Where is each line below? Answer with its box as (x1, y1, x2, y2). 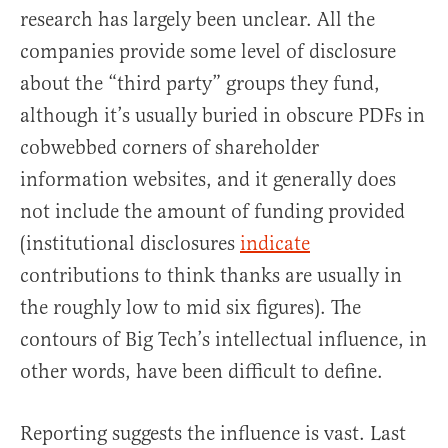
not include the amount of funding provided (20, 199, 405, 225)
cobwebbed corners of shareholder (20, 135, 319, 161)
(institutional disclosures (20, 231, 240, 257)
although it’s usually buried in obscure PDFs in (20, 103, 425, 129)
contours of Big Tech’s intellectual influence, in (20, 327, 427, 353)
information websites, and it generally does (20, 167, 396, 193)
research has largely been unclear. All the (20, 7, 375, 33)
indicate (240, 231, 310, 257)
